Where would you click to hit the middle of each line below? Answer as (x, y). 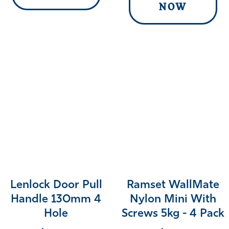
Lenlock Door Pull (56, 186)
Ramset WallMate (173, 186)
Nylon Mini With (173, 200)
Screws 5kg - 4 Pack (173, 214)
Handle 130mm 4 (56, 200)
